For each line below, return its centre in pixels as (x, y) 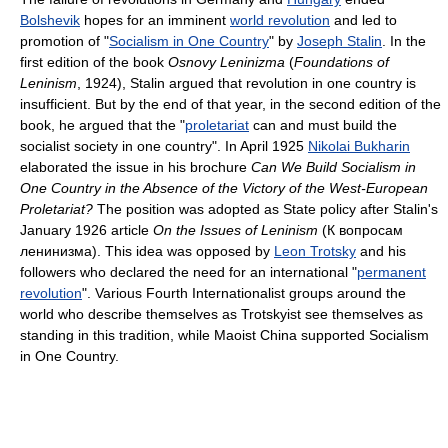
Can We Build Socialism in (333, 166)
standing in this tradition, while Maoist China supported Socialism (224, 334)
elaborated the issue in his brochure (135, 166)
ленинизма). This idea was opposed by (147, 250)
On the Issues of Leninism (235, 229)
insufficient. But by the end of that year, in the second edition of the (230, 103)
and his (381, 250)
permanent (391, 271)
